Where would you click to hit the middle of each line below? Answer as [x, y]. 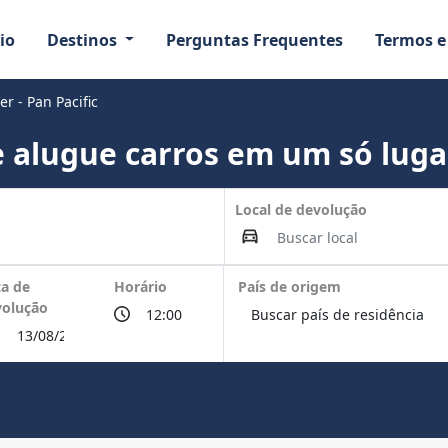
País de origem [289, 286]
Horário [140, 286]
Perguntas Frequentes [255, 39]
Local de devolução [300, 209]
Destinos [83, 39]
